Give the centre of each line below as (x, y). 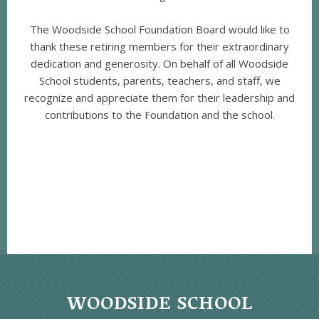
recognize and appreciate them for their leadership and (159, 98)
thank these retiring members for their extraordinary (159, 47)
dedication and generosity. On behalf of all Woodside (159, 64)
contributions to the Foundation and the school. (159, 115)
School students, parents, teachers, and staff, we (159, 81)
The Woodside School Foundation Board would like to (159, 30)
